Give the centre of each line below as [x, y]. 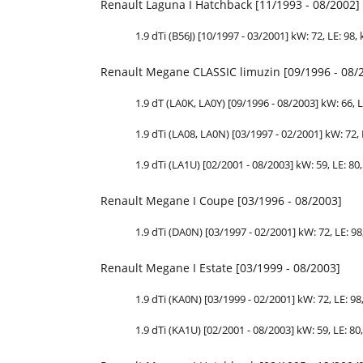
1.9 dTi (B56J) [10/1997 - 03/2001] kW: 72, [231, 36]
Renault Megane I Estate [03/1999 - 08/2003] [220, 268]
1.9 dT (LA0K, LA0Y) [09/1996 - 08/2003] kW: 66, [246, 103]
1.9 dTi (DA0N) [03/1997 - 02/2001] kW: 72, [235, 232]
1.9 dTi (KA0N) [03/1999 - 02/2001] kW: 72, [235, 299]
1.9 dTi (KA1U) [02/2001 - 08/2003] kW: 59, [234, 330]
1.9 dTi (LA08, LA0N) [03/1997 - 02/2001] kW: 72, [248, 134]
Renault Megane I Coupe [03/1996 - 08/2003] [221, 201]
